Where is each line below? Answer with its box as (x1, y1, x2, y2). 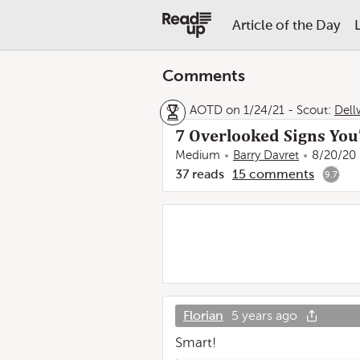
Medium (175, 149, 220, 162)
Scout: (293, 104, 334, 117)
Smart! (175, 335, 216, 350)
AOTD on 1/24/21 (190, 104, 284, 117)
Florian (183, 309, 223, 322)
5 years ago (231, 309, 297, 322)
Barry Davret (233, 149, 299, 162)
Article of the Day (231, 17, 341, 33)
